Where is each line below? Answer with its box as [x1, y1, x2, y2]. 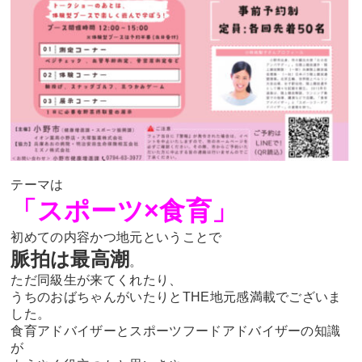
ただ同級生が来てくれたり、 [11, 272, 183, 287]
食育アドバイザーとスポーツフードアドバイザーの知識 [11, 323, 341, 338]
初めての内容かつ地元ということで [11, 229, 222, 244]
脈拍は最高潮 [11, 247, 130, 270]
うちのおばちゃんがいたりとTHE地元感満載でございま [11, 289, 342, 304]
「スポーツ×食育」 [11, 196, 238, 225]
